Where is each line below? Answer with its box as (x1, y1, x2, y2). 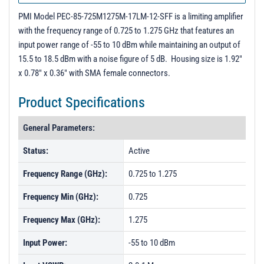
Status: (23, 146, 48, 156)
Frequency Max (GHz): (23, 214, 100, 225)
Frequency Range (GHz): (23, 169, 107, 179)
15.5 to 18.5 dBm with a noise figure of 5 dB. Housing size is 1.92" (18, 54, 242, 64)
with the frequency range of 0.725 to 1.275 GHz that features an (18, 25, 234, 36)
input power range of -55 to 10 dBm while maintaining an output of (18, 39, 240, 50)
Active (128, 146, 150, 156)
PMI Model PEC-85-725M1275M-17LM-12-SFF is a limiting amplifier (18, 11, 243, 22)
